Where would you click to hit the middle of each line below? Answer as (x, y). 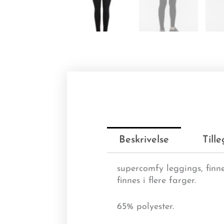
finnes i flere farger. (157, 180)
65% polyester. (146, 207)
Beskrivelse (144, 140)
